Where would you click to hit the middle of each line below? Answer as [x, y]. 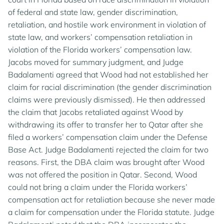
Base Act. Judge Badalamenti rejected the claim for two [108, 149]
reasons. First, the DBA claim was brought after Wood [106, 162]
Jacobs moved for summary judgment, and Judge [96, 62]
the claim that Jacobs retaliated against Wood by [95, 112]
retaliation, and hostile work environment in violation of [107, 24]
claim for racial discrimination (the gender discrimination [110, 87]
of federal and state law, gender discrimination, [93, 12]
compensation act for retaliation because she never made [111, 199]
